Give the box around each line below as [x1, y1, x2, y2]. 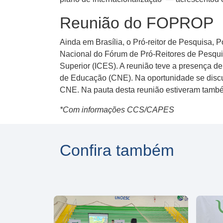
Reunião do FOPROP [60, 13, 214, 32]
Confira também [60, 141, 174, 159]
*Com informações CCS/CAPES [60, 105, 174, 114]
